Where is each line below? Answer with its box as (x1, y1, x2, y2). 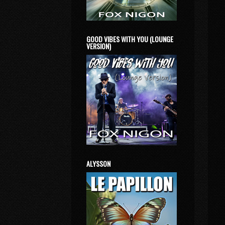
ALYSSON (86, 158, 110, 169)
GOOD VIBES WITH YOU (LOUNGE (86, 34, 173, 44)
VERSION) (86, 41, 111, 51)
